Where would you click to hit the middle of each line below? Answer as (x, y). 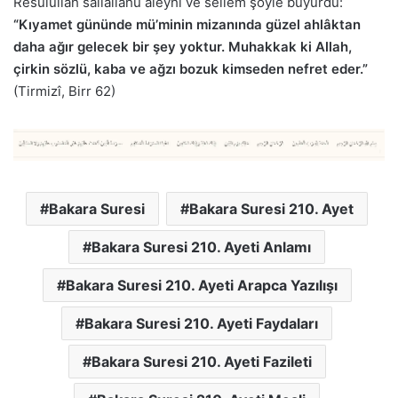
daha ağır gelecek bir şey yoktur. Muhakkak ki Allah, (183, 47)
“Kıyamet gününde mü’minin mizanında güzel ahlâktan (187, 25)
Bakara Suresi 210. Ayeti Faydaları (201, 324)
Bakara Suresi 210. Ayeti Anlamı (201, 247)
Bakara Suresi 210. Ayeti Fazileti (201, 362)
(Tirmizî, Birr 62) (64, 92)
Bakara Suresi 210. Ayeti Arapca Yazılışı (201, 286)
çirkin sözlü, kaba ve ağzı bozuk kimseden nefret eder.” (191, 69)
